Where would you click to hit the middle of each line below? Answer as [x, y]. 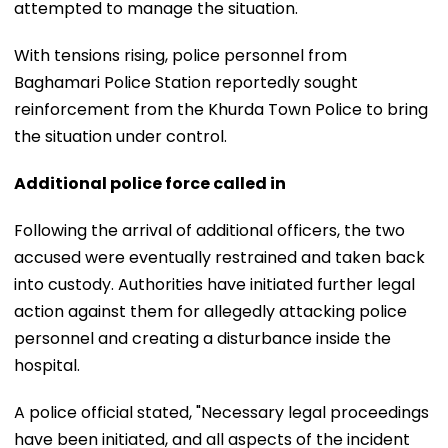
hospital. [47, 365]
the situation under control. [120, 136]
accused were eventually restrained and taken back [219, 257]
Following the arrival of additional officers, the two [209, 230]
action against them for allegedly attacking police [210, 311]
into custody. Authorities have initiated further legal [214, 284]
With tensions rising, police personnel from [180, 55]
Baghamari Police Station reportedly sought [186, 82]
